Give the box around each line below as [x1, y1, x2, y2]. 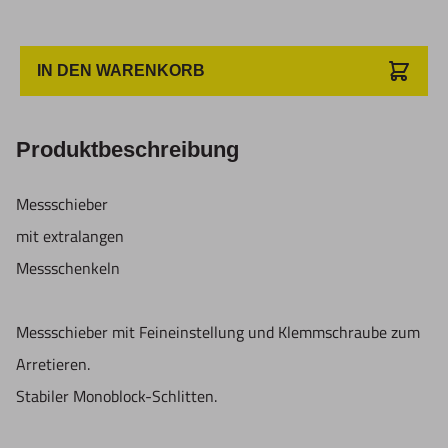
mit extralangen [16, 224, 124, 249]
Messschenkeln [16, 256, 120, 281]
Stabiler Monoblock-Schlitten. [16, 384, 217, 409]
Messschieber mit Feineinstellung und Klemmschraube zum [16, 320, 420, 345]
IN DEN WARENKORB [37, 62, 205, 80]
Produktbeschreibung [16, 137, 239, 163]
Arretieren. [16, 352, 90, 377]
